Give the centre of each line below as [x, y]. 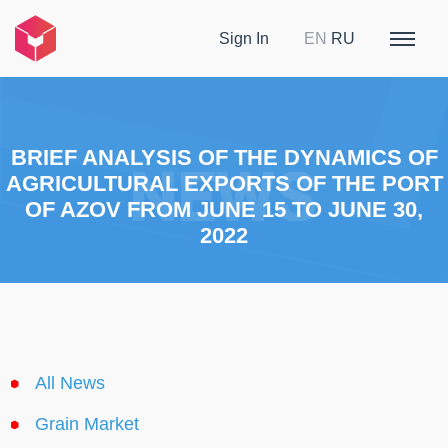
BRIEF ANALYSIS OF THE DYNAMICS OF [224, 157]
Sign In [244, 38]
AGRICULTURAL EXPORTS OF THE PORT [224, 183]
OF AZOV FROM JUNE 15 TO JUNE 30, [224, 209]
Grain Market [87, 424]
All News [70, 383]
